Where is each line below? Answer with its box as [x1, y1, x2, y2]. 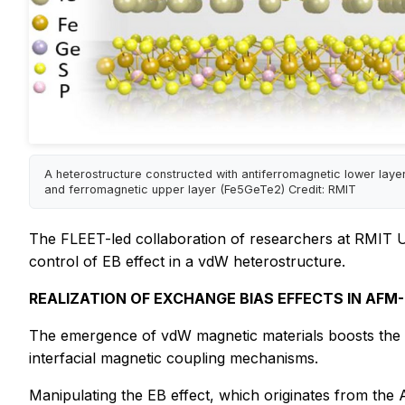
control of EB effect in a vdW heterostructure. [29, 252, 345, 271]
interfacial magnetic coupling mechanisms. [29, 349, 318, 368]
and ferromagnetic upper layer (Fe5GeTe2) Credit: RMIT [44, 182, 356, 196]
